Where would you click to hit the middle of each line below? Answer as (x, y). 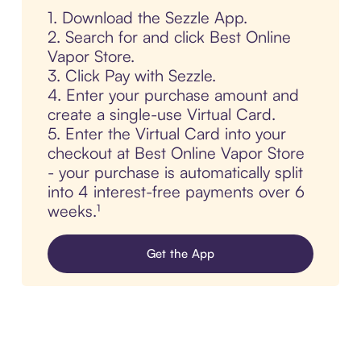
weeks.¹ (73, 211)
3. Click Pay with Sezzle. (131, 76)
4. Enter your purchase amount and (173, 95)
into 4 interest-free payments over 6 (176, 192)
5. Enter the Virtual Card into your (166, 134)
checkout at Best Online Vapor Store (176, 153)
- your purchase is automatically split (175, 172)
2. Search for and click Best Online (169, 37)
